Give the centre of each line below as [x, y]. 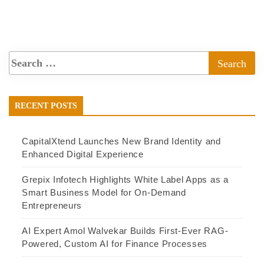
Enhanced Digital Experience [83, 154]
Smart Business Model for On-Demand [104, 193]
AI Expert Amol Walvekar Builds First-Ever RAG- [125, 231]
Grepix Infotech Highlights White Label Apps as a [125, 180]
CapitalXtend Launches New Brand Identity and [121, 141]
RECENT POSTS [46, 106]
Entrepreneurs [52, 206]
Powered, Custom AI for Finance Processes [115, 244]
